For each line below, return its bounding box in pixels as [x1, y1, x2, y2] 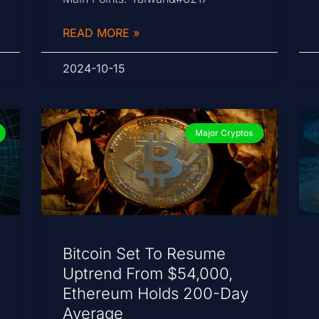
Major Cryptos [195, 127, 253, 138]
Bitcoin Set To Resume [63, 244, 226, 263]
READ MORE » [63, 25, 140, 40]
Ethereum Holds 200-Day [63, 283, 249, 303]
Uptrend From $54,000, [63, 263, 234, 283]
